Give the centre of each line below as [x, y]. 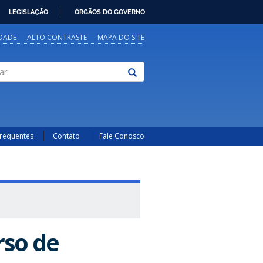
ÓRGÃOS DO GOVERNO [110, 11]
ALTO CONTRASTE [57, 37]
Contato [66, 136]
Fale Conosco [122, 136]
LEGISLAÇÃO [28, 11]
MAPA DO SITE [121, 37]
